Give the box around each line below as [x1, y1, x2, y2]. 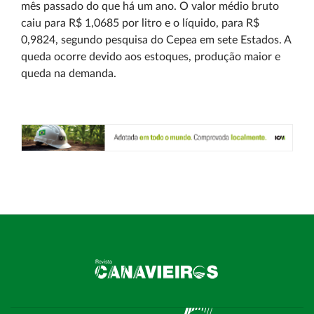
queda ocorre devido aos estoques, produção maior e [21, 51, 280, 62]
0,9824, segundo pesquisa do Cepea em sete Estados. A [21, 34, 291, 46]
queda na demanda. [21, 68, 119, 79]
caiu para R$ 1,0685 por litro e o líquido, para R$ [21, 18, 259, 29]
